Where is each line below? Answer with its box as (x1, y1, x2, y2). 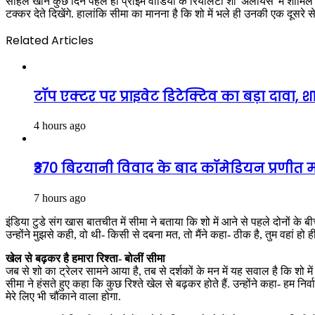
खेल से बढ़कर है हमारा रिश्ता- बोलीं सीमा (6, 252, 165, 264)
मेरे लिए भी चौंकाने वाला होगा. (6, 290, 121, 302)
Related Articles (6, 32, 94, 49)
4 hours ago (34, 120, 86, 132)
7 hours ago (34, 191, 86, 204)
